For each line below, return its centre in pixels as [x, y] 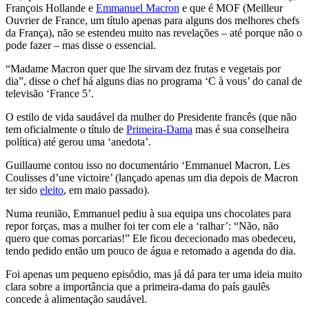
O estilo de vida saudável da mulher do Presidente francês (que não [151, 117]
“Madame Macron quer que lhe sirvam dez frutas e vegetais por [143, 68]
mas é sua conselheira [241, 129]
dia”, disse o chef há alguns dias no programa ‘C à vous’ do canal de [154, 81]
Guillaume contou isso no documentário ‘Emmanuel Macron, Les [148, 165]
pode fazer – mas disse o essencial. [81, 45]
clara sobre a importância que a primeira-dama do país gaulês [138, 286]
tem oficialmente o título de [66, 129]
